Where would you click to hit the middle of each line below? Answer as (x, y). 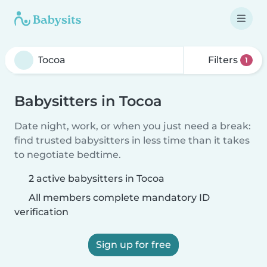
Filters (223, 60)
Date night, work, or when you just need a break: (133, 126)
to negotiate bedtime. (68, 155)
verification (41, 212)
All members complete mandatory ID (118, 198)
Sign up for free (133, 245)
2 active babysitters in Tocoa (97, 178)
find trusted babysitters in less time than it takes (132, 140)
